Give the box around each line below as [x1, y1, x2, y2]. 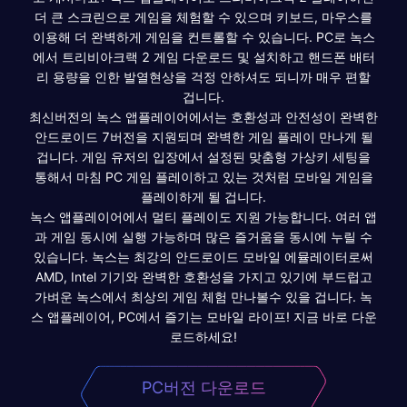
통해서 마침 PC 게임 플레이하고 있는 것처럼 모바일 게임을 [34, 168, 373, 184]
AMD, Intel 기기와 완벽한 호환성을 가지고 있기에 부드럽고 [35, 268, 372, 284]
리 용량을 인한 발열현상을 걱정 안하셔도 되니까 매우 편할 [36, 68, 371, 84]
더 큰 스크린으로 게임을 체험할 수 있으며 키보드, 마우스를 [35, 8, 372, 25]
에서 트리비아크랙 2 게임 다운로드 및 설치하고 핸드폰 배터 [32, 48, 375, 65]
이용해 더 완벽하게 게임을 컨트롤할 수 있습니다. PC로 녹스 [32, 28, 375, 45]
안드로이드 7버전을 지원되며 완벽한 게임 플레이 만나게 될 [34, 128, 373, 144]
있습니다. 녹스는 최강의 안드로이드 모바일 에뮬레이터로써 [34, 248, 373, 264]
